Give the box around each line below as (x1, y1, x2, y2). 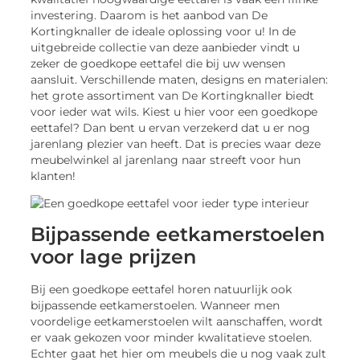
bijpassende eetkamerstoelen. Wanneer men (31, 298, 280, 312)
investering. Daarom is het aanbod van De (31, 8, 268, 22)
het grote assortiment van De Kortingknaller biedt (31, 88, 315, 102)
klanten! (31, 169, 76, 182)
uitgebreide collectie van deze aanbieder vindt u (31, 40, 301, 54)
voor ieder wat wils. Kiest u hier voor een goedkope (31, 104, 318, 118)
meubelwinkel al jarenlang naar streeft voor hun (31, 153, 301, 166)
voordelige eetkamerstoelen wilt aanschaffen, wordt (31, 314, 324, 328)
